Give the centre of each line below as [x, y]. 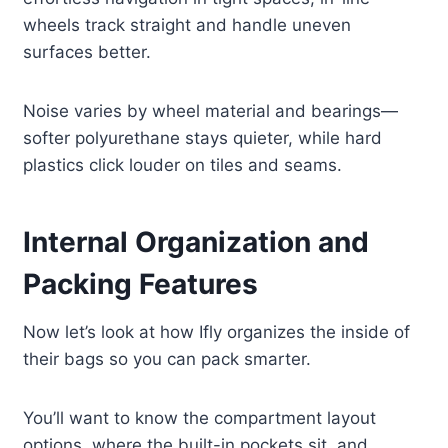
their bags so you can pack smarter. [167, 359]
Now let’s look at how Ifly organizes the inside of [217, 332]
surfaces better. [87, 52]
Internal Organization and [196, 242]
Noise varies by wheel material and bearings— [211, 111]
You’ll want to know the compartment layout [200, 418]
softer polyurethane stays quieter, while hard [203, 138]
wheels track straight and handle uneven [187, 25]
